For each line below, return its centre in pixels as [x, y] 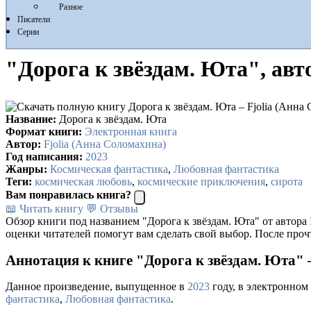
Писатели [34, 19]
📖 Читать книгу [44, 208]
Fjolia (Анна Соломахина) [105, 144]
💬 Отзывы [112, 208]
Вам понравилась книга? [68, 194]
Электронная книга [131, 131]
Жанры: [26, 169]
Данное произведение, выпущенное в [96, 287]
